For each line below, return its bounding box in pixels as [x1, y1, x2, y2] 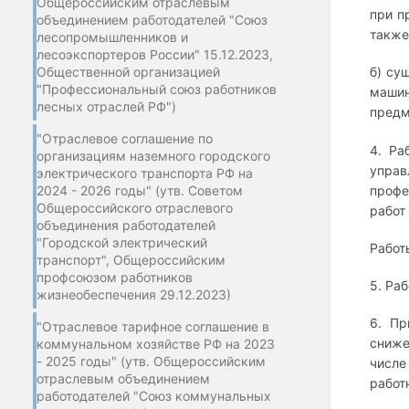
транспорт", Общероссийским [37, 251, 225, 267]
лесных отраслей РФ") [37, 98, 176, 114]
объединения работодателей [37, 216, 215, 233]
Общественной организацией [37, 63, 220, 79]
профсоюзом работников [37, 268, 193, 285]
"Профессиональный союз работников [37, 80, 277, 97]
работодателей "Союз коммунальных [37, 387, 271, 404]
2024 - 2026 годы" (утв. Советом [37, 182, 243, 198]
